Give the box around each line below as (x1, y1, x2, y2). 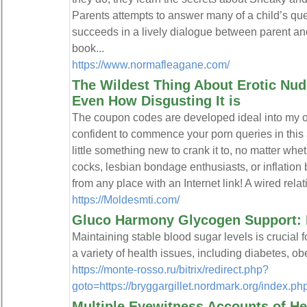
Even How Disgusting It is (71, 93, 241, 108)
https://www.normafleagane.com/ (71, 58, 230, 71)
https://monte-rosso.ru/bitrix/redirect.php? (71, 263, 269, 275)
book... (71, 42, 104, 54)
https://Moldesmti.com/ (71, 193, 180, 206)
